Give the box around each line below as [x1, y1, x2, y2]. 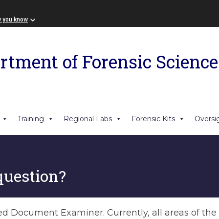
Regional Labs [64, 114, 112, 123]
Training [18, 114, 44, 123]
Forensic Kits [131, 114, 175, 123]
